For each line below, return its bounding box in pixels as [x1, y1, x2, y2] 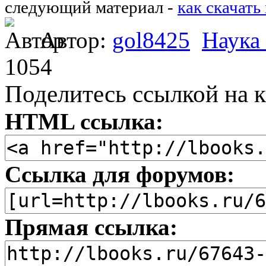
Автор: [40, 27, 112, 53]
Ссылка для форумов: [5, 161, 235, 187]
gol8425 [112, 27, 190, 53]
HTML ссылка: [5, 108, 163, 134]
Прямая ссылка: [5, 214, 178, 240]
